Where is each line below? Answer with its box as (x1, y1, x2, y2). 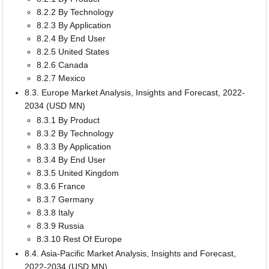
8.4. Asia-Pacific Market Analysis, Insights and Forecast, (25, 248, 237, 258)
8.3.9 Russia (37, 220, 85, 231)
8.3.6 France (37, 181, 86, 191)
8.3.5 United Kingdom (37, 168, 119, 178)
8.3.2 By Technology (37, 128, 114, 138)
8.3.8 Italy (37, 207, 74, 217)
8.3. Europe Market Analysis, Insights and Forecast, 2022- (25, 87, 246, 97)
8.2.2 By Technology (37, 7, 114, 17)
